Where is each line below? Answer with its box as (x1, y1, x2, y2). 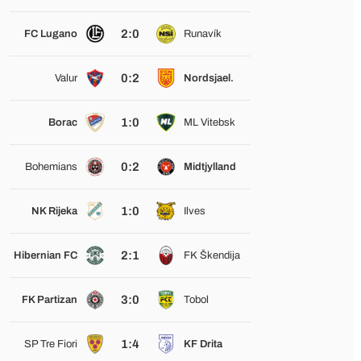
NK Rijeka (31, 205, 77, 217)
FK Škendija (183, 250, 240, 261)
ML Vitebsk (183, 117, 235, 128)
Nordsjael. (183, 73, 234, 84)
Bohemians (24, 161, 77, 172)
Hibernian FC (13, 250, 77, 261)
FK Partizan (21, 294, 77, 305)
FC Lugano (23, 28, 77, 39)
